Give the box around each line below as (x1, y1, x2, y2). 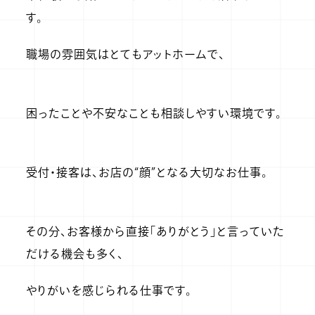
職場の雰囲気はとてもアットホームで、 (25, 49, 225, 61)
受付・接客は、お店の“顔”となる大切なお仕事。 (25, 167, 268, 179)
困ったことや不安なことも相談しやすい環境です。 (25, 108, 282, 120)
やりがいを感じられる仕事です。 (25, 285, 192, 297)
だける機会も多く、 (25, 249, 124, 261)
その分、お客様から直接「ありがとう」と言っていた (25, 226, 285, 238)
